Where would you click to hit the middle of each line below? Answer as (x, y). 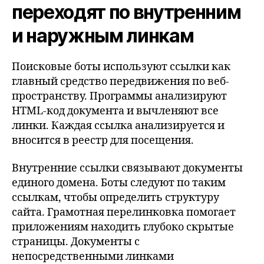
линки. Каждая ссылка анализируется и (118, 126)
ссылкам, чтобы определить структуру (115, 198)
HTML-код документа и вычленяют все (115, 111)
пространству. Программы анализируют (119, 96)
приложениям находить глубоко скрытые (123, 227)
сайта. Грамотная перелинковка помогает (124, 212)
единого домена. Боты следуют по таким (119, 183)
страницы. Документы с (76, 242)
